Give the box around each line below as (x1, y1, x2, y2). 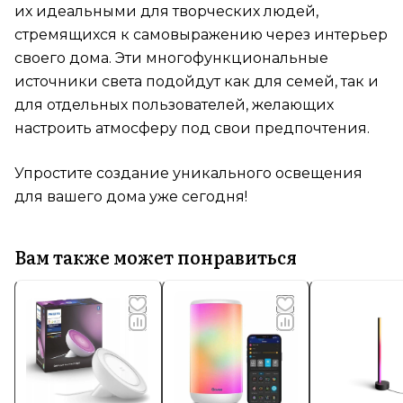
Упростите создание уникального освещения (14, 165, 363, 183)
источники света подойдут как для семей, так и (14, 73, 379, 91)
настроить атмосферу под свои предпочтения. (14, 120, 370, 138)
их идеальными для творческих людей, (14, 3, 318, 21)
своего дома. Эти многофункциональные (14, 49, 328, 67)
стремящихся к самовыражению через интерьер (14, 26, 388, 44)
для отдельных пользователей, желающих (14, 96, 334, 114)
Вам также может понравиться (14, 242, 297, 270)
